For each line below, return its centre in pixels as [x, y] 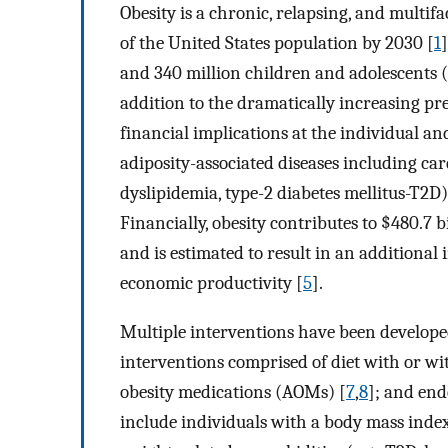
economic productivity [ [211, 282]
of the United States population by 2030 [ [277, 42]
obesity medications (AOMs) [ [233, 391]
